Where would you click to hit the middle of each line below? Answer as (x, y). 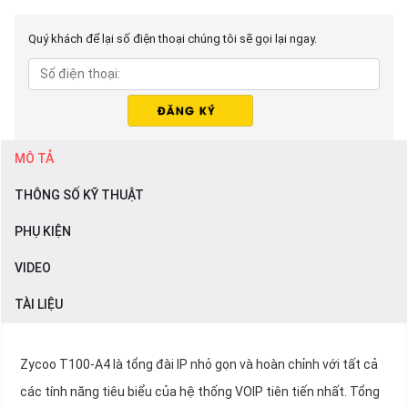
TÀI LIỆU (39, 305)
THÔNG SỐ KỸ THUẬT (79, 195)
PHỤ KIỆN (43, 232)
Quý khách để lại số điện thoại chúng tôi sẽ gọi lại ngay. (173, 39)
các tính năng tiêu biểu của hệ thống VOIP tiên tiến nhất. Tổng (200, 392)
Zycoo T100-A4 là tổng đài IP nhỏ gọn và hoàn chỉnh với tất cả (199, 365)
